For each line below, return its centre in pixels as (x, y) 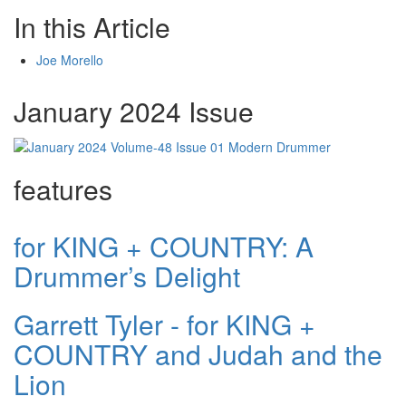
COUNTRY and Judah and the (198, 353)
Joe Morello (70, 60)
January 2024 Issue (134, 111)
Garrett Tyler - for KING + (164, 324)
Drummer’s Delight (127, 275)
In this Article (92, 27)
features (63, 188)
